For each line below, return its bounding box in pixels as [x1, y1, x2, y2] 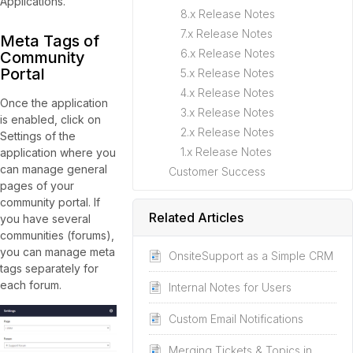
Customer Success [169, 165, 266, 178]
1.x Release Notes [180, 145, 272, 158]
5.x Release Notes [180, 66, 274, 80]
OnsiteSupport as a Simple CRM [169, 249, 333, 262]
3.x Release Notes [180, 106, 274, 119]
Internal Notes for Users [169, 281, 292, 294]
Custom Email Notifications [169, 312, 303, 325]
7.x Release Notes [180, 27, 273, 40]
